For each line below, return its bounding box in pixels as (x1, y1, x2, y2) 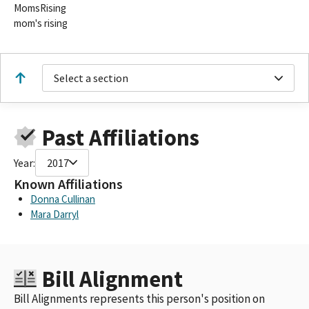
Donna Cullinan (30, 192, 95, 206)
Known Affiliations (14, 175, 123, 193)
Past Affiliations (41, 123, 199, 152)
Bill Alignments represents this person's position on (14, 290, 265, 306)
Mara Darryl (30, 207, 79, 221)
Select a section (54, 71, 128, 85)
